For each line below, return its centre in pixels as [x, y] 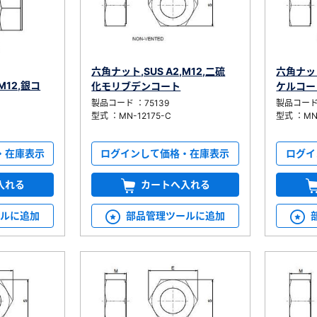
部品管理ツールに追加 [175, 216]
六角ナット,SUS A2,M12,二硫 [158, 71]
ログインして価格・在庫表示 [165, 154]
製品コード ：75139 [131, 103]
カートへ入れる [175, 185]
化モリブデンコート [136, 86]
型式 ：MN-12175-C [132, 115]
